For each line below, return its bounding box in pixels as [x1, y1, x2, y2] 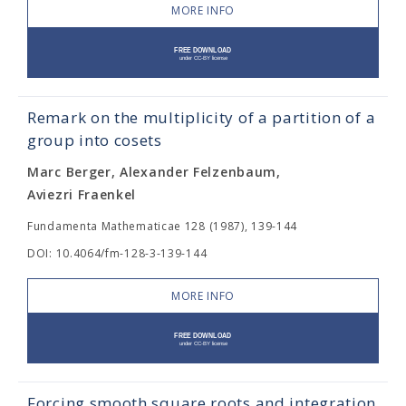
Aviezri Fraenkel [27, 186, 137, 203]
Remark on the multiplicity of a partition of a [27, 107, 376, 128]
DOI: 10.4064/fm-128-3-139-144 [27, 246, 208, 261]
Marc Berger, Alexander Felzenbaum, [27, 163, 281, 180]
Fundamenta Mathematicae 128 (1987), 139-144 [27, 218, 298, 234]
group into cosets [27, 130, 162, 150]
